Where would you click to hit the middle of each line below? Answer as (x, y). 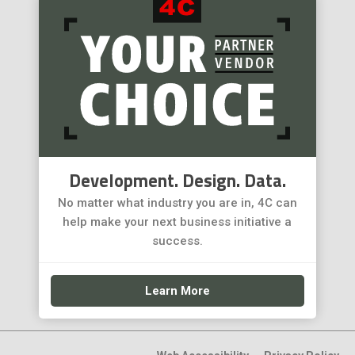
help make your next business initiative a (177, 222)
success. (177, 241)
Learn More (177, 291)
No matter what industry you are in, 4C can (177, 203)
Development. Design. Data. (177, 181)
